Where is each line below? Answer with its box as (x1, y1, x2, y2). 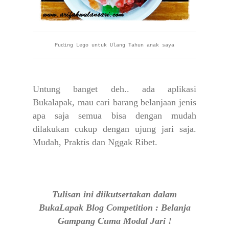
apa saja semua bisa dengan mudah (33, 110, 196, 121)
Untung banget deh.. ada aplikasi (33, 83, 196, 94)
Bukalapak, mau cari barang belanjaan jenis (33, 97, 196, 107)
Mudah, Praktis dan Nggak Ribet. (33, 136, 160, 147)
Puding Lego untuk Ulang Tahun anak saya (55, 42, 174, 48)
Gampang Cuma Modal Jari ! (57, 215, 172, 226)
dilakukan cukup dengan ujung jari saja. (33, 123, 196, 134)
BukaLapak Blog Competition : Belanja (38, 202, 191, 213)
